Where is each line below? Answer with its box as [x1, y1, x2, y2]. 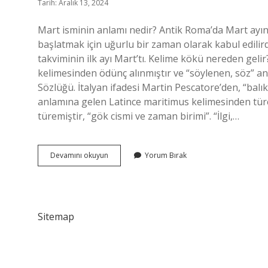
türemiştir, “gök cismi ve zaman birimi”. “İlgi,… [38, 109, 239, 123]
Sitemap [38, 210, 74, 223]
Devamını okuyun [50, 150, 108, 160]
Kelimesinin [108, 160, 146, 170]
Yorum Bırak [145, 150, 187, 160]
